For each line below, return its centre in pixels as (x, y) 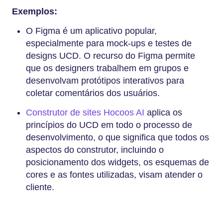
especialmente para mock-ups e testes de (109, 43)
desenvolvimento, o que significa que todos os (117, 137)
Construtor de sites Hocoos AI (85, 112)
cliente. (40, 187)
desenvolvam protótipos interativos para (105, 80)
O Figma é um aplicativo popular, (91, 31)
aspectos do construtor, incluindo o (95, 150)
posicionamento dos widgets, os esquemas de (117, 162)
